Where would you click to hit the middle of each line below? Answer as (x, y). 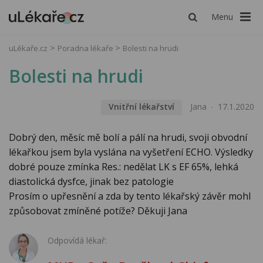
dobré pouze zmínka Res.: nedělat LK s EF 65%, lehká (124, 167)
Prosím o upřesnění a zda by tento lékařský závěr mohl (130, 196)
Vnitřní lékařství (141, 107)
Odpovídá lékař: (77, 241)
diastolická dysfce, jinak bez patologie (91, 182)
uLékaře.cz (28, 48)
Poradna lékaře (86, 48)
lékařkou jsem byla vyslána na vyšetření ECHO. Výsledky (131, 152)
